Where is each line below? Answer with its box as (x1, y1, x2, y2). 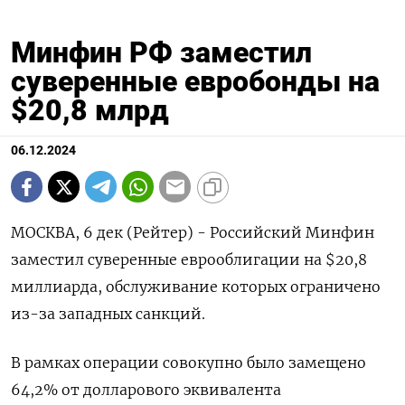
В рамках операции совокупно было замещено (11, 353, 366, 372)
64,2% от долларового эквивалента (11, 381, 281, 400)
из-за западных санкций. (11, 305, 205, 324)
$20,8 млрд (11, 93, 169, 128)
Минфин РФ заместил (11, 35, 312, 71)
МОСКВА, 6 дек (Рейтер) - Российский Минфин (11, 223, 374, 242)
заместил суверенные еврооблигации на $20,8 (11, 250, 367, 269)
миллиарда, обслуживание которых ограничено (11, 278, 381, 297)
